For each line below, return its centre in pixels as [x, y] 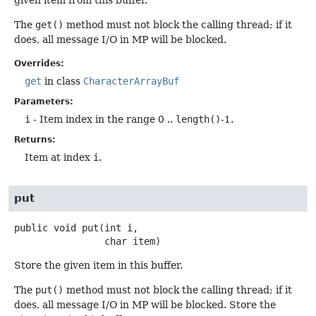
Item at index [59, 157]
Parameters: [44, 101]
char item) [133, 241]
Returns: [35, 139]
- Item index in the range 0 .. [103, 119]
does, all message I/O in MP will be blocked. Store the [145, 305]
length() [198, 119]
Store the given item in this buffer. [98, 265]
